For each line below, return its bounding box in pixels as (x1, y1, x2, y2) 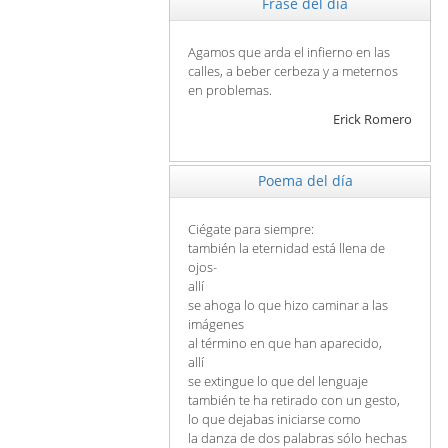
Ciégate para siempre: (188, 220, 314, 239)
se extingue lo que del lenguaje (188, 372, 368, 391)
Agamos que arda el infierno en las (188, 43, 390, 62)
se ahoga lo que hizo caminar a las (188, 296, 388, 315)
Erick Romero (333, 110, 412, 129)
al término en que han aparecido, (188, 334, 382, 353)
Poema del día (257, 171, 353, 191)
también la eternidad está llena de (188, 239, 385, 258)
